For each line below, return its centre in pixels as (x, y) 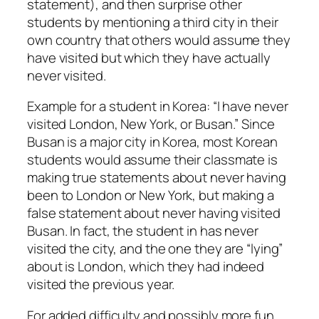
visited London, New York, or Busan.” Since (151, 124)
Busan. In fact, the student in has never (143, 231)
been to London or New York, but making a (151, 195)
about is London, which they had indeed (146, 267)
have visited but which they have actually (149, 57)
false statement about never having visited (154, 213)
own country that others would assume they (159, 40)
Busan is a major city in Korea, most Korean (152, 142)
